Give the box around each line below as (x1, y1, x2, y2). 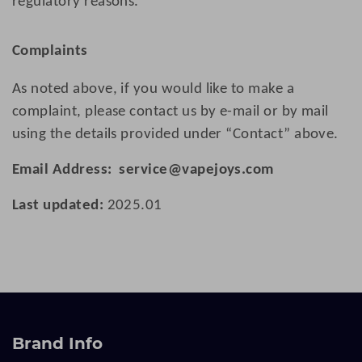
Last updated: (12, 198, 107, 214)
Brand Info (12, 333, 103, 353)
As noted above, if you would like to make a (12, 82, 295, 98)
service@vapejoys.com (119, 162, 274, 179)
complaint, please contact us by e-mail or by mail (12, 104, 329, 120)
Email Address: (12, 162, 112, 179)
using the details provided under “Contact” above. (12, 127, 339, 143)
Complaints (12, 44, 88, 60)
